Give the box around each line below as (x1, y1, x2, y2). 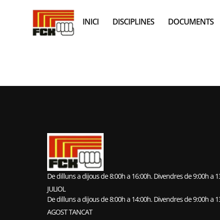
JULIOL (47, 184, 65, 194)
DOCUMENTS (168, 16, 214, 27)
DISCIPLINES (112, 16, 155, 27)
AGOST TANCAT (47, 207, 92, 217)
